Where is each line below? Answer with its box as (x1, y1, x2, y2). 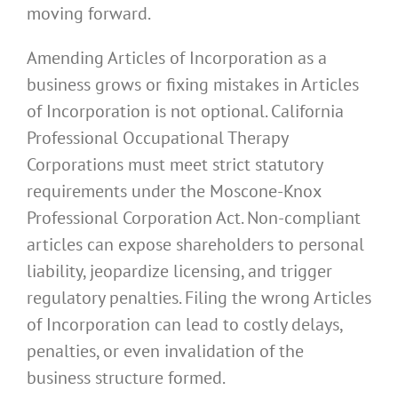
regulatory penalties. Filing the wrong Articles (27, 285, 371, 309)
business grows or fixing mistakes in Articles (27, 72, 359, 96)
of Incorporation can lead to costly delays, (27, 312, 342, 336)
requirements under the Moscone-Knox (27, 179, 321, 203)
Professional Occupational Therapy (27, 125, 288, 149)
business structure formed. (27, 365, 226, 389)
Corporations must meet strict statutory (27, 152, 322, 176)
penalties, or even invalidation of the (27, 338, 304, 362)
